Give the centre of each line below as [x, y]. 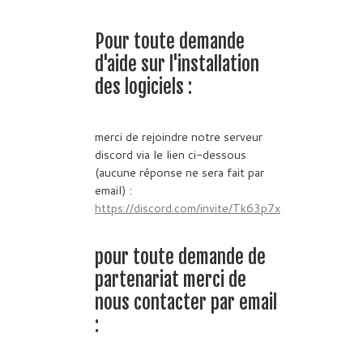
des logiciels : [143, 88]
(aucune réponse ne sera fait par [179, 172]
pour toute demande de [180, 257]
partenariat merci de [171, 280]
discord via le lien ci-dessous [171, 154]
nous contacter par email [186, 302]
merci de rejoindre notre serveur [179, 136]
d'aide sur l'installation [177, 65]
